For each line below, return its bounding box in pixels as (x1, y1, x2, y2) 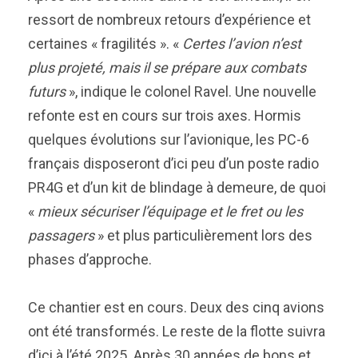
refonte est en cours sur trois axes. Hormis (28, 107, 301, 124)
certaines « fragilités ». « (28, 35, 182, 52)
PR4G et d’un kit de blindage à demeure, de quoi (28, 179, 326, 196)
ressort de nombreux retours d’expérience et (28, 11, 311, 28)
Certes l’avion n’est (182, 35, 301, 52)
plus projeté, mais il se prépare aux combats (28, 59, 306, 76)
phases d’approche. (28, 251, 152, 268)
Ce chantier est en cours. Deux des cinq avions (28, 299, 324, 316)
